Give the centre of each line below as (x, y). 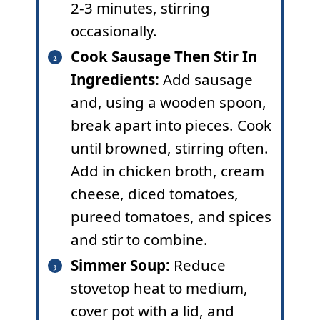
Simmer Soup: (120, 265)
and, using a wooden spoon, (168, 102)
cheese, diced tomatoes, (154, 193)
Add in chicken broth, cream (167, 170)
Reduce (197, 265)
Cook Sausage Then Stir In (164, 56)
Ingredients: (116, 79)
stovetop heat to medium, (159, 287)
